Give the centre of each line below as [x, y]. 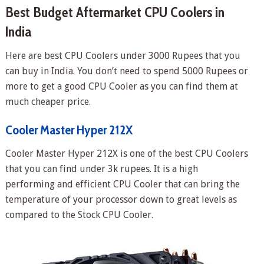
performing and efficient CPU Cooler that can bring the [122, 184]
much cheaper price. [48, 101]
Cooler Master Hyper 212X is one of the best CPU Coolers [126, 153]
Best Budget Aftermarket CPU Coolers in [115, 12]
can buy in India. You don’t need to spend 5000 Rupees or [126, 71]
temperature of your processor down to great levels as [121, 199]
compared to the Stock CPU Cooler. [79, 214]
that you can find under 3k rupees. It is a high [101, 169]
